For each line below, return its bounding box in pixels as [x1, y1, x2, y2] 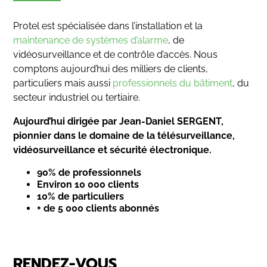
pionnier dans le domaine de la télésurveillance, [13, 130, 235, 141]
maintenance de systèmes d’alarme [13, 35, 169, 46]
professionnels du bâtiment [113, 77, 233, 89]
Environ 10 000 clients [37, 179, 139, 190]
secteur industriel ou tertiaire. [13, 92, 141, 103]
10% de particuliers [37, 191, 125, 202]
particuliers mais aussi [13, 77, 113, 89]
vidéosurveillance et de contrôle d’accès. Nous [13, 49, 218, 60]
